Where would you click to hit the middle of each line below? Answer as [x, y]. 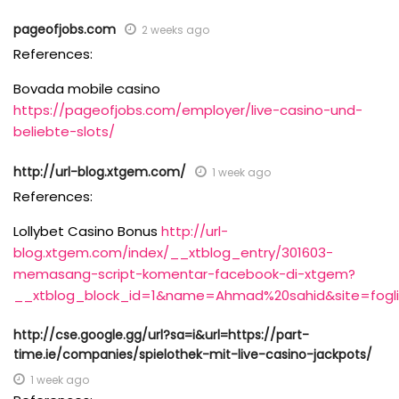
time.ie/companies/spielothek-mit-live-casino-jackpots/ [193, 354]
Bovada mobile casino [87, 88]
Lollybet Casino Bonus [87, 231]
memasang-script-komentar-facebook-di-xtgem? [184, 273]
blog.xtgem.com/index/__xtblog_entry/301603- [173, 252]
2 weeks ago [175, 29]
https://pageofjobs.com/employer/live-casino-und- [188, 110]
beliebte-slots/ [64, 131]
